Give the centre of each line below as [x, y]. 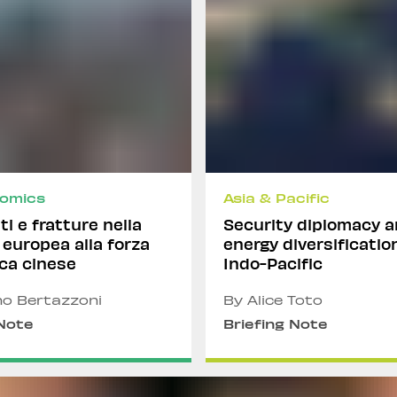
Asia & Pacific [276, 198]
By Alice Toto [273, 300]
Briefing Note [276, 324]
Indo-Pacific [273, 263]
